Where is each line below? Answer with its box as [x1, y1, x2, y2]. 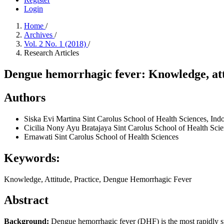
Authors [4, 90, 45, 104]
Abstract [4, 193, 48, 207]
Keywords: [4, 151, 60, 164]
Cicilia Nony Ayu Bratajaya [24, 123, 113, 132]
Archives [24, 30, 54, 39]
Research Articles [24, 48, 79, 57]
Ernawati [24, 132, 54, 141]
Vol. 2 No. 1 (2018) [24, 39, 88, 48]
